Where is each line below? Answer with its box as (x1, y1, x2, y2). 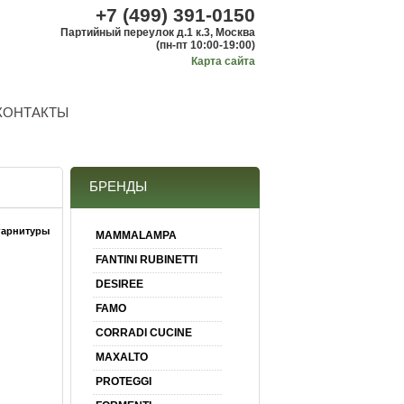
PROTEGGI (95, 375, 151, 388)
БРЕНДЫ (88, 179, 147, 194)
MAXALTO (95, 351, 148, 363)
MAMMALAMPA (95, 229, 177, 242)
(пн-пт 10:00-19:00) (155, 39, 255, 51)
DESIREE (95, 278, 143, 290)
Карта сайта (190, 55, 255, 68)
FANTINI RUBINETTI (95, 253, 197, 266)
